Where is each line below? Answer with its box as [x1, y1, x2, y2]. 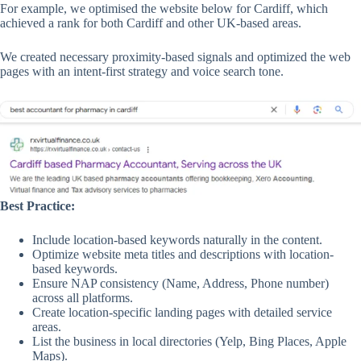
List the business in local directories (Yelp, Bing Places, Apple [32, 334, 346, 349]
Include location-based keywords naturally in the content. [32, 233, 322, 247]
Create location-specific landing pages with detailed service [32, 305, 332, 320]
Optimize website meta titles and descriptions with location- [32, 247, 334, 262]
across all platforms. [32, 291, 133, 305]
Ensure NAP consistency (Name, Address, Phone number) [32, 276, 329, 291]
